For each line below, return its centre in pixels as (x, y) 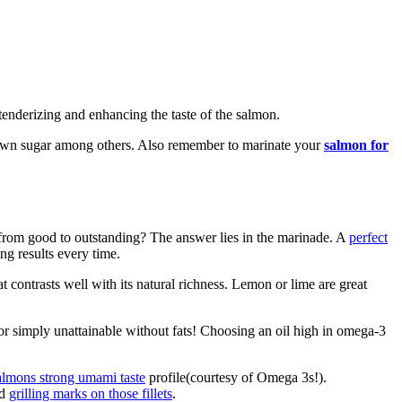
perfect (368, 237)
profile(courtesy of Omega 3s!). (236, 377)
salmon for (356, 145)
